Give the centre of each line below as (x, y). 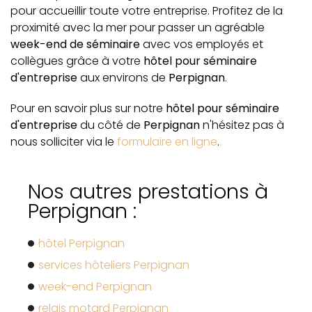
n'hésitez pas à (242, 125)
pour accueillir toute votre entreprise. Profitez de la (147, 10)
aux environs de (123, 77)
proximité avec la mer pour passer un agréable (138, 27)
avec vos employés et (202, 44)
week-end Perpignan (95, 286)
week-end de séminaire (75, 44)
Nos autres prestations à (148, 191)
